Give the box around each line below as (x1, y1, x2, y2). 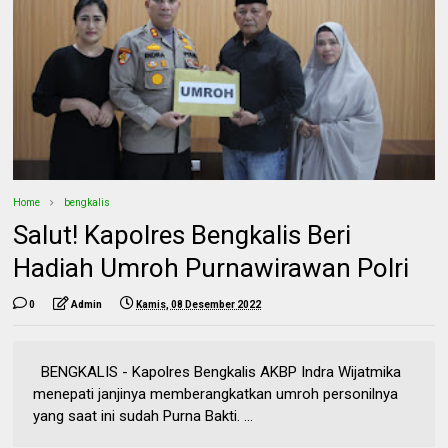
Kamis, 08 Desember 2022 (136, 298, 262, 310)
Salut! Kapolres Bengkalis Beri (13, 219, 352, 250)
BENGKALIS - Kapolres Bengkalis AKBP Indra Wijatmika (33, 362, 402, 381)
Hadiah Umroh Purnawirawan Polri (13, 252, 410, 283)
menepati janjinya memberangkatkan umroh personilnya (33, 384, 399, 403)
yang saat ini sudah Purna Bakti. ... (33, 406, 254, 425)
